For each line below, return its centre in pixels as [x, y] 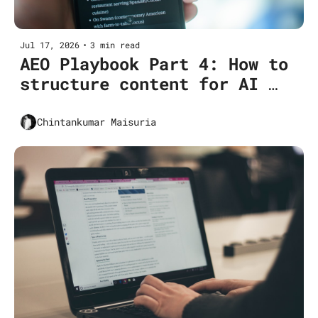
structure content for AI [139, 83]
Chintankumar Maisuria [97, 122]
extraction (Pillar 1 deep [144, 103]
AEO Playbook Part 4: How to [154, 64]
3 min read [115, 44]
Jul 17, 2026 [50, 44]
